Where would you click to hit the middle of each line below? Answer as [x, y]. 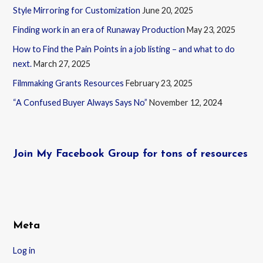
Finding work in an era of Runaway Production [99, 29]
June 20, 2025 [168, 10]
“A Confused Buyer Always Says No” [80, 102]
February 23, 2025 [159, 83]
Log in [24, 250]
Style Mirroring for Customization [77, 10]
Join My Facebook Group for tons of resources [131, 154]
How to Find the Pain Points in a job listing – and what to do [124, 49]
